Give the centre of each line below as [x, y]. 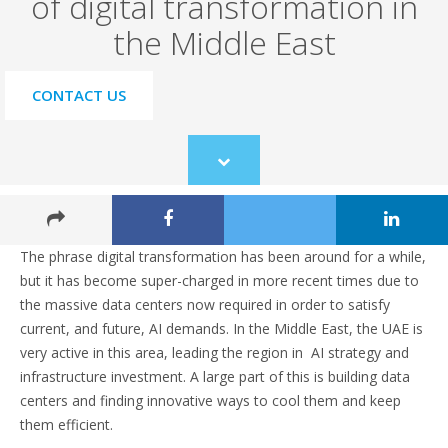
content [245, 204]
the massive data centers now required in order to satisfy [205, 305]
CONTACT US [79, 95]
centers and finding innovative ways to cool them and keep [210, 401]
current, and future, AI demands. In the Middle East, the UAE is [221, 329]
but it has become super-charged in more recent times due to [219, 281]
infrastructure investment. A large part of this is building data [215, 377]
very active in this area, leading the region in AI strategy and [214, 353]
